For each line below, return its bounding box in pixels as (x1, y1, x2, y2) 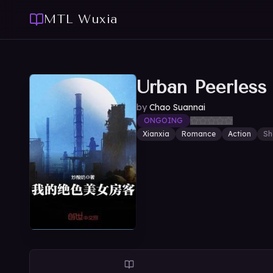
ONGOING (144, 116, 183, 125)
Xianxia (143, 129, 169, 138)
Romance (182, 129, 216, 138)
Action (228, 129, 251, 138)
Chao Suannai (149, 102, 205, 113)
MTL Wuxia (44, 12, 118, 26)
